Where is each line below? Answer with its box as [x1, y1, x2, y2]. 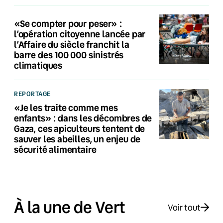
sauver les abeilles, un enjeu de [14, 132, 141, 145]
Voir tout [168, 201, 201, 213]
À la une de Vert [14, 197, 125, 218]
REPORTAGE [14, 89, 51, 98]
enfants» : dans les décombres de [14, 111, 152, 124]
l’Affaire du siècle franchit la [14, 38, 129, 50]
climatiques [14, 59, 63, 71]
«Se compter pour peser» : [14, 17, 122, 29]
